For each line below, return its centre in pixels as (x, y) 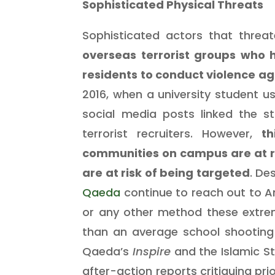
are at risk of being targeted (166, 172)
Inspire (153, 251)
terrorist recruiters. (142, 133)
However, (231, 133)
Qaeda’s (108, 251)
